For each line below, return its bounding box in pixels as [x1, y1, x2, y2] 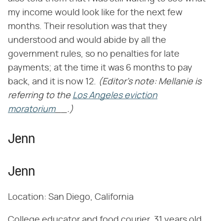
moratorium [8, 105, 55, 114]
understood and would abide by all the [8, 36, 166, 45]
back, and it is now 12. [8, 77, 98, 86]
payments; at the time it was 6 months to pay [8, 63, 192, 73]
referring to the [8, 91, 71, 100]
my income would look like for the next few [8, 8, 183, 17]
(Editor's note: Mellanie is [98, 77, 201, 86]
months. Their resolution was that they [8, 22, 167, 31]
